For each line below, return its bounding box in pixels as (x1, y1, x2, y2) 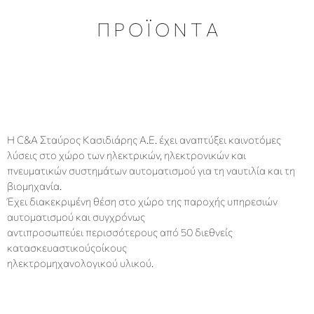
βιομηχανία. (7, 179, 62, 192)
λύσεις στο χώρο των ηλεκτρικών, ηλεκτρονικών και (7, 148, 246, 161)
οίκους (95, 240, 127, 254)
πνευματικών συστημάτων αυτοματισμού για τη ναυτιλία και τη (7, 163, 295, 177)
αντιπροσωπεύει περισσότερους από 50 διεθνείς (7, 225, 233, 238)
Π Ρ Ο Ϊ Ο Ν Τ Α (96, 18, 218, 41)
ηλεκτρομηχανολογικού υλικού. (7, 256, 153, 269)
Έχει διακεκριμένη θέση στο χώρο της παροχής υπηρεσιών (7, 194, 278, 207)
